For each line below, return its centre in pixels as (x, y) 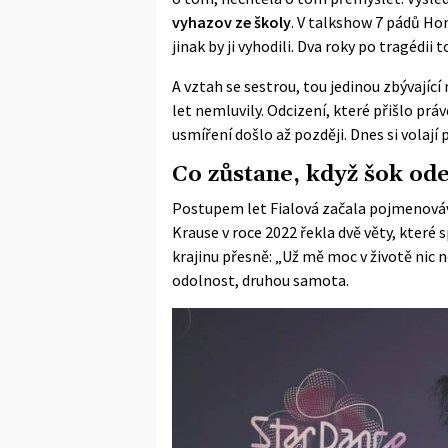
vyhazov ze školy (231, 21)
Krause (195, 231)
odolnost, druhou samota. (260, 279)
